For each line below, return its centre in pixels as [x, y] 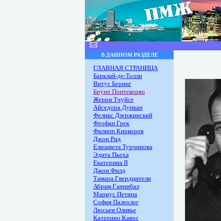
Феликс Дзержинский [123, 115]
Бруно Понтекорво [119, 92]
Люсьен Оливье [115, 210]
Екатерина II [110, 163]
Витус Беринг [112, 84]
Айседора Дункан [118, 107]
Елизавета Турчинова [123, 147]
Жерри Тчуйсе [113, 99]
